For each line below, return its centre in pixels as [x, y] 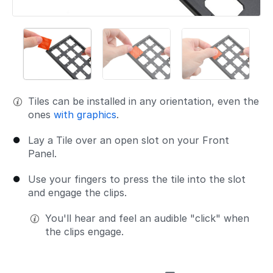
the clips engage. [84, 232]
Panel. [42, 154]
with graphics [85, 115]
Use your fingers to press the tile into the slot [137, 179]
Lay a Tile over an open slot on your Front [129, 140]
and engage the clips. [77, 193]
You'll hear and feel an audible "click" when [147, 218]
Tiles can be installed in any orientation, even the [144, 101]
